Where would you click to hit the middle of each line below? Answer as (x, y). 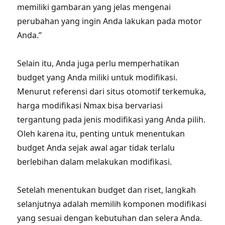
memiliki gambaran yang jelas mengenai (94, 7)
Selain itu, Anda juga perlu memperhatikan (98, 63)
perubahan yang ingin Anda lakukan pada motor (110, 21)
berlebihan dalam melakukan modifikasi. (95, 162)
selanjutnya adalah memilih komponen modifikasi (112, 204)
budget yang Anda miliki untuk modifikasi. (97, 77)
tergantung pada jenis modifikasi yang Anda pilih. (111, 120)
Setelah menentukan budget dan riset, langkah (107, 190)
